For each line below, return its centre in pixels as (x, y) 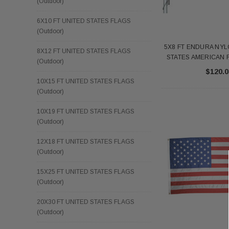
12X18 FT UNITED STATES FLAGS (86, 141)
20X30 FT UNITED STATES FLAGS (86, 202)
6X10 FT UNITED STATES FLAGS (84, 21)
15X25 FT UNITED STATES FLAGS (86, 171)
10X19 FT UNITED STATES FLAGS (86, 111)
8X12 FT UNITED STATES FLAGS (84, 51)
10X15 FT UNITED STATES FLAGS (86, 81)
